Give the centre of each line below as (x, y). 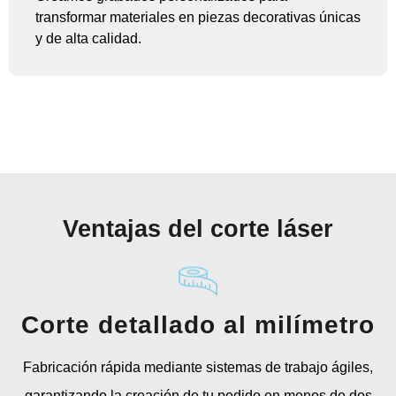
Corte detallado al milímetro (198, 325)
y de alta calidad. (88, 39)
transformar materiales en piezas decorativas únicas (198, 18)
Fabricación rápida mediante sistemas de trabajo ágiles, (198, 368)
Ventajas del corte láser (198, 229)
